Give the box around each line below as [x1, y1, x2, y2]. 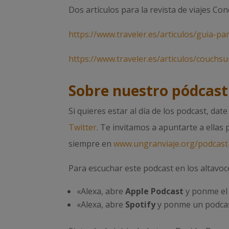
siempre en [68, 138, 114, 149]
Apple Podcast [125, 185, 184, 197]
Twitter [68, 121, 97, 133]
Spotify [125, 198, 156, 210]
